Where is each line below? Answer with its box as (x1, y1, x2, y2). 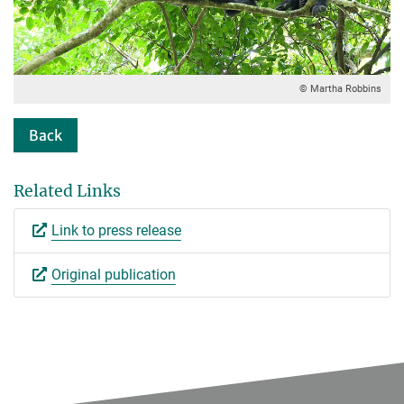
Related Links (14, 180, 121, 201)
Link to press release (50, 221, 181, 239)
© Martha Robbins (299, 82, 382, 95)
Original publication (50, 265, 176, 283)
